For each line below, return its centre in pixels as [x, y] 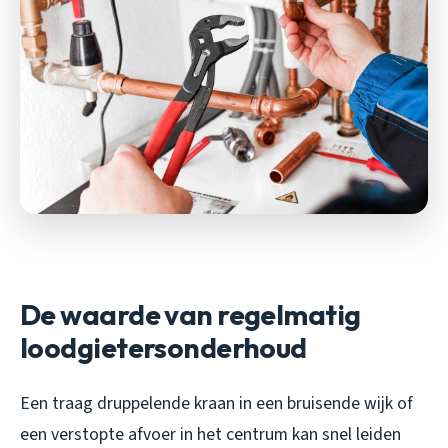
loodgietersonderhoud [163, 348]
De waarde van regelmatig [190, 315]
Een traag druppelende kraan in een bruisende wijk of [216, 404]
